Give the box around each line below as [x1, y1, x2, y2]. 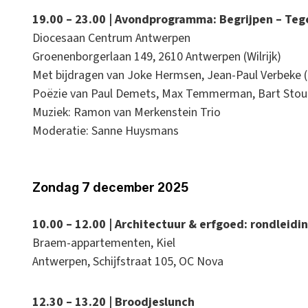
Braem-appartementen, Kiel [32, 234, 175, 252]
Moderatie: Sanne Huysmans [32, 122, 179, 140]
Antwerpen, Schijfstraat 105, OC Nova [32, 253, 223, 271]
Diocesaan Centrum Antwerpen [32, 30, 190, 47]
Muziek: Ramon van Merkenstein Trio [32, 104, 221, 122]
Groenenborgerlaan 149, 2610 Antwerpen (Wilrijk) [32, 48, 281, 66]
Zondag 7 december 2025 [32, 180, 188, 196]
